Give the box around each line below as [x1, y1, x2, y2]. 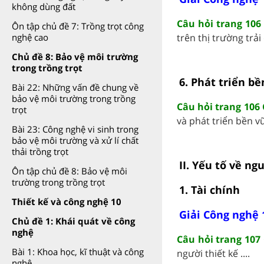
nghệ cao [12, 31, 48, 43]
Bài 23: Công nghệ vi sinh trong [12, 123, 138, 135]
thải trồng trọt [12, 146, 68, 157]
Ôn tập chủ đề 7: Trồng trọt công [12, 20, 144, 32]
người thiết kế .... [177, 246, 250, 260]
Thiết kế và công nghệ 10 [12, 196, 121, 207]
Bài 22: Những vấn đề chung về [12, 81, 138, 93]
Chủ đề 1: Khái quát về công [12, 215, 135, 227]
